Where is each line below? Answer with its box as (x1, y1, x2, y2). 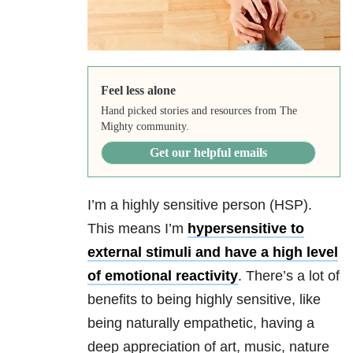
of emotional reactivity (87, 268, 238, 284)
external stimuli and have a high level (87, 244, 338, 261)
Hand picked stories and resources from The (100, 105, 297, 117)
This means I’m (87, 221, 188, 237)
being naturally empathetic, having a (87, 315, 314, 332)
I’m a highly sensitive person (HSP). (87, 197, 312, 214)
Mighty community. (100, 121, 189, 133)
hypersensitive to (188, 221, 304, 237)
